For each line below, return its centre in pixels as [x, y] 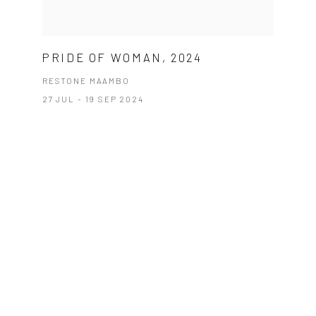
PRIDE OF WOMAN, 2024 [122, 57]
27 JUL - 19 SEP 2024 [93, 99]
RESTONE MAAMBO [86, 81]
